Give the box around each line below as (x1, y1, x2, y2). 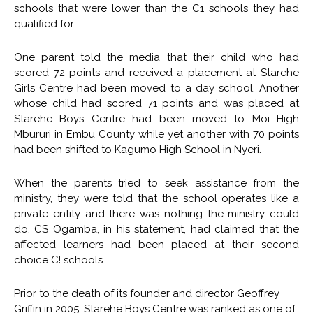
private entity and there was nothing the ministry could (14, 207, 299, 220)
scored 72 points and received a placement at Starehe (14, 66, 299, 79)
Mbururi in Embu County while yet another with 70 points (14, 127, 299, 140)
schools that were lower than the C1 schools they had (14, 1, 299, 15)
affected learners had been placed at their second (14, 238, 299, 251)
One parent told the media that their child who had (14, 50, 299, 64)
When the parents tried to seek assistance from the (14, 176, 299, 189)
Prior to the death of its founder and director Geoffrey (14, 286, 279, 300)
